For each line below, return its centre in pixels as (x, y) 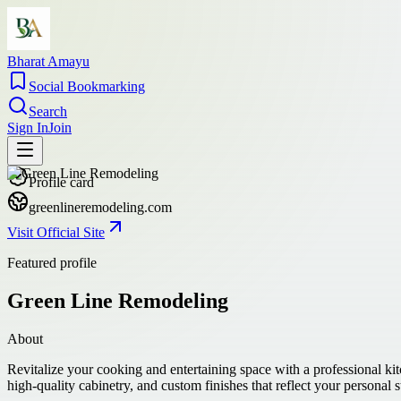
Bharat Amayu (48, 61)
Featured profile (52, 263)
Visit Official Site (56, 232)
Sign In (28, 128)
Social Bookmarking (87, 86)
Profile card (61, 182)
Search (48, 111)
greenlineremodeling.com (100, 207)
